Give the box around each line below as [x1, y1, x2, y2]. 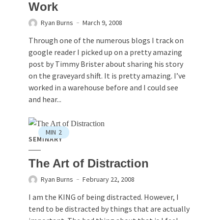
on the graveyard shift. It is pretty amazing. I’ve [28, 71, 186, 81]
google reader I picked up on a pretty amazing [28, 47, 182, 57]
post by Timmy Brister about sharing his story [28, 59, 183, 69]
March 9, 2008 [82, 18, 122, 27]
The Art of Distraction [28, 156, 149, 170]
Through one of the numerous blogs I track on [28, 35, 184, 46]
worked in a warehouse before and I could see [28, 82, 178, 93]
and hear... [28, 94, 61, 105]
